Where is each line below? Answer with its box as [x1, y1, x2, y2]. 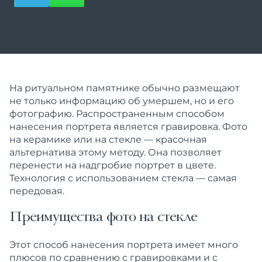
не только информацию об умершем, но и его [9, 95, 234, 106]
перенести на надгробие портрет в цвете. [9, 160, 216, 171]
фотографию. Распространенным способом [9, 108, 225, 119]
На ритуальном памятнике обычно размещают [9, 82, 240, 94]
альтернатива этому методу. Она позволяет [9, 147, 222, 158]
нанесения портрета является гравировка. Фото [9, 121, 247, 132]
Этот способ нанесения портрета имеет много [9, 239, 238, 250]
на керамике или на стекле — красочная [9, 134, 207, 145]
